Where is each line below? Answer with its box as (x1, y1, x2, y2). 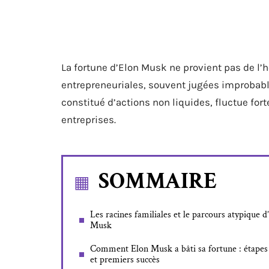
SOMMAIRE (98, 166, 217, 196)
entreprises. (61, 113, 116, 125)
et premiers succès (90, 253, 160, 266)
